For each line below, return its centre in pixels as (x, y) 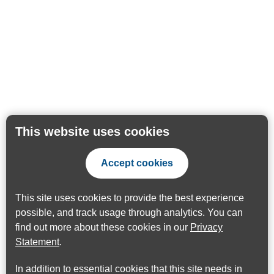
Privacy (206, 227)
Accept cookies (137, 163)
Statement (37, 242)
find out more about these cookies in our (103, 227)
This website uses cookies (92, 131)
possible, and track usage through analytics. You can (129, 213)
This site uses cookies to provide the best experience (130, 198)
